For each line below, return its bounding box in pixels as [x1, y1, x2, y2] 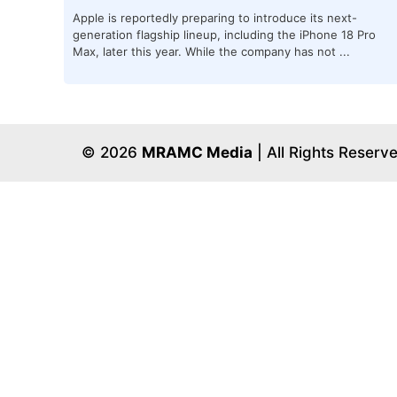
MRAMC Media [142, 143, 253, 161]
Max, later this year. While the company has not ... [73, 43, 350, 58]
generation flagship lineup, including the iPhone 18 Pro [73, 27, 376, 42]
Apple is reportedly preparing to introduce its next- [73, 10, 357, 25]
